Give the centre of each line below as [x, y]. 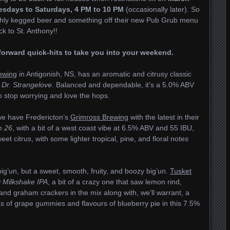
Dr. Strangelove [27, 85]
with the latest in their [164, 117]
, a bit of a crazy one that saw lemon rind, [115, 182]
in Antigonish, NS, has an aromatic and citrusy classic [104, 74]
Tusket [181, 171]
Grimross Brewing [99, 117]
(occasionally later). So [162, 9]
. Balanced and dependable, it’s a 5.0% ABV [123, 85]
